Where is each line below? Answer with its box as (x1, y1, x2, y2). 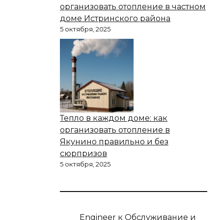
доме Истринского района (60, 13, 170, 23)
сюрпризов (60, 148, 107, 158)
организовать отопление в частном (60, 1, 206, 11)
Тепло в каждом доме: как (60, 113, 167, 123)
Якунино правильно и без (60, 137, 168, 146)
